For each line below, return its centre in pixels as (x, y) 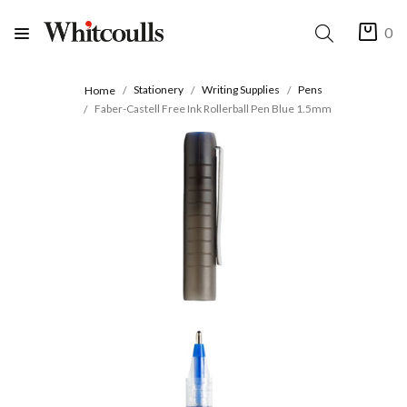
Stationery (159, 90)
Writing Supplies (241, 90)
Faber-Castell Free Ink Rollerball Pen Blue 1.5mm (213, 108)
